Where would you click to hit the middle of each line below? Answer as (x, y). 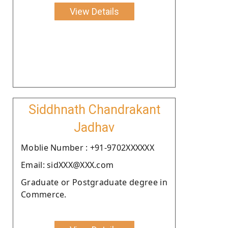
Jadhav (94, 127)
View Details (94, 11)
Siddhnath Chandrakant (94, 109)
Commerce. (44, 194)
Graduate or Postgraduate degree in (94, 182)
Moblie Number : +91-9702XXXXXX (88, 147)
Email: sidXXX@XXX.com (67, 165)
